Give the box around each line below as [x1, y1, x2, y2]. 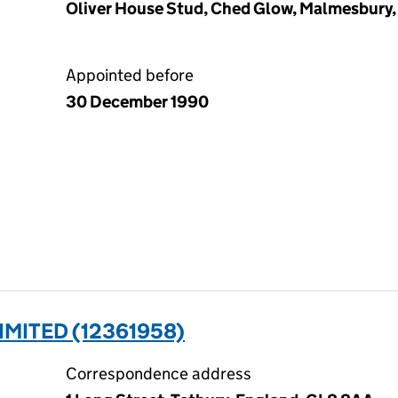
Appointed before [66, 65, 194, 85]
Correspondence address [66, 363, 251, 384]
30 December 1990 [66, 92, 209, 112]
